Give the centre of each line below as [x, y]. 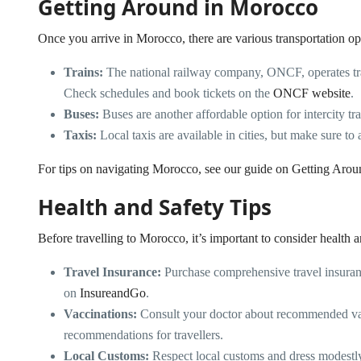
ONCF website [312, 93]
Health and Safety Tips [155, 207]
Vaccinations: [100, 314]
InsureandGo [113, 293]
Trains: [83, 73]
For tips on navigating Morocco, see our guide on [165, 169]
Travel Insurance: [112, 272]
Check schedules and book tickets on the [168, 93]
